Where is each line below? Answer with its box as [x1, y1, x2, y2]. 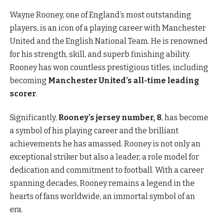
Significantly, [10, 113, 58, 123]
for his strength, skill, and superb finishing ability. [10, 50, 190, 59]
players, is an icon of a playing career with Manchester [10, 23, 206, 33]
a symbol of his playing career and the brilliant [10, 126, 179, 136]
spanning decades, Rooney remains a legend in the [10, 179, 195, 188]
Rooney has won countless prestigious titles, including [10, 63, 208, 72]
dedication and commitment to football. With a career [10, 165, 204, 175]
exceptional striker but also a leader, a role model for [10, 152, 199, 162]
